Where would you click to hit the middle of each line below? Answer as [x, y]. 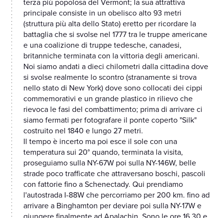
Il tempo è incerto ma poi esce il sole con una [100, 142]
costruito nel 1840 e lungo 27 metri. [83, 131]
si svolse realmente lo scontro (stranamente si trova [110, 78]
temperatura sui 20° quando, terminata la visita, [103, 153]
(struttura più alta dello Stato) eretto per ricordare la [110, 24]
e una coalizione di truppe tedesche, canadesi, [102, 45]
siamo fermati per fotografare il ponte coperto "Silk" [110, 120]
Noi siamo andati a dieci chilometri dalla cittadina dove [116, 67]
